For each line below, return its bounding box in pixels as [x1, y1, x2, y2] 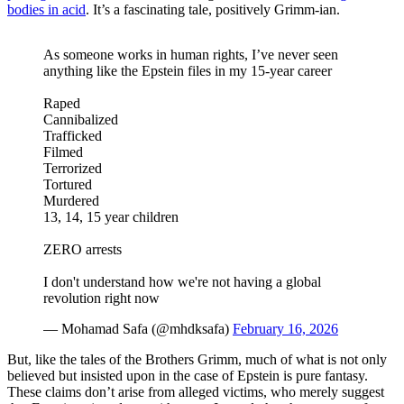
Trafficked [43, 128, 102, 144]
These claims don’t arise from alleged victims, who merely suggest [7, 384, 384, 400]
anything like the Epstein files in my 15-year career [43, 63, 332, 79]
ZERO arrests [43, 242, 122, 258]
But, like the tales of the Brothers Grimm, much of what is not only [7, 352, 387, 368]
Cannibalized [43, 112, 118, 128]
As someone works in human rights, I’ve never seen [43, 47, 338, 63]
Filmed [43, 144, 83, 161]
